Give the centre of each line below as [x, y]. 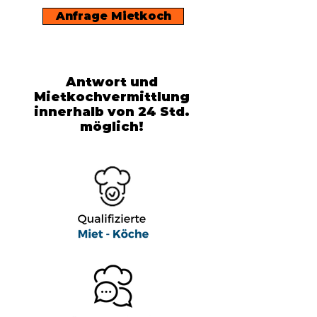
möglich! [112, 127]
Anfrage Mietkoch [113, 16]
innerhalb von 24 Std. [112, 112]
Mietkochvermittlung [112, 97]
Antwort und [112, 82]
